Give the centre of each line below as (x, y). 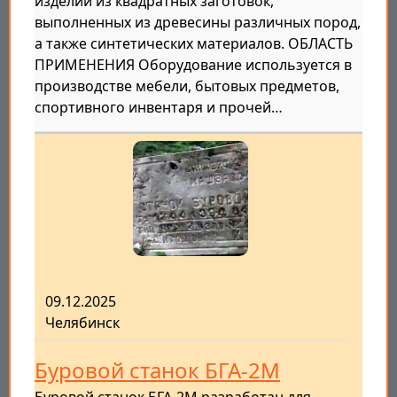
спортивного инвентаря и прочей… (159, 108)
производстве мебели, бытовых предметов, (187, 86)
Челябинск (82, 323)
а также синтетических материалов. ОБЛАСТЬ (194, 44)
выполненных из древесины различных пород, (198, 23)
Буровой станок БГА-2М (157, 370)
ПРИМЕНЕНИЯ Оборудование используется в (193, 65)
